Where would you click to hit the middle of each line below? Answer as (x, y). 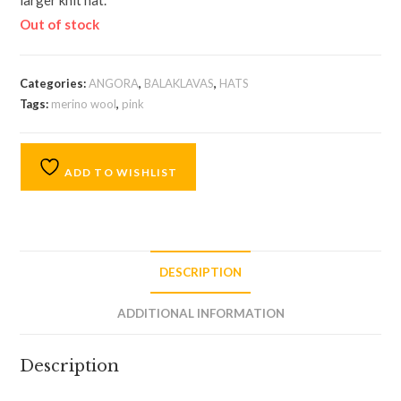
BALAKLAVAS (179, 84)
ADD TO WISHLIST (119, 173)
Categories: (55, 84)
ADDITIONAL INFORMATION (200, 314)
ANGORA (114, 84)
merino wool (84, 104)
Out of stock (60, 25)
